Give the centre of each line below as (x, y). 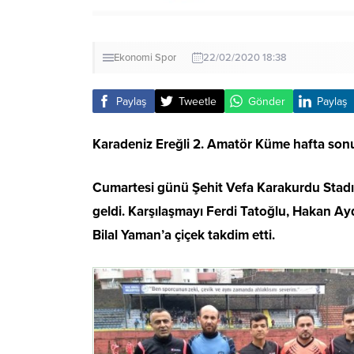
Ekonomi (133, 58)
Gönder (267, 101)
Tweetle (198, 101)
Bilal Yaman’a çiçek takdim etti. (184, 235)
